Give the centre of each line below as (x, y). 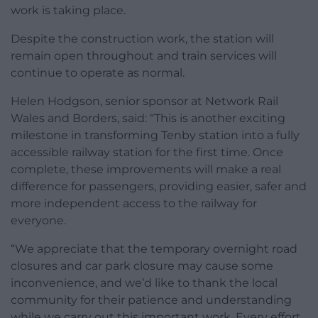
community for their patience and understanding (151, 300)
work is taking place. (68, 10)
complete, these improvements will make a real (146, 169)
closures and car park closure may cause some (142, 265)
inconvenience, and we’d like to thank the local (144, 283)
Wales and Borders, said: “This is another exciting (148, 118)
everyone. (38, 220)
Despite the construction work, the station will (142, 38)
